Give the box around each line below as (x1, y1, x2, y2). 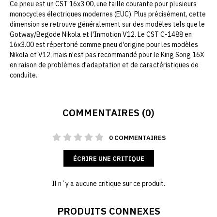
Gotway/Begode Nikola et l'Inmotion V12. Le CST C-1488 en (10, 30, 192, 39)
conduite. (10, 71, 37, 80)
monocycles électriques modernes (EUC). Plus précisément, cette (10, 10, 206, 19)
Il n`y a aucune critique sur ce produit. (52, 179, 165, 188)
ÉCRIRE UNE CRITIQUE (73, 155, 144, 163)
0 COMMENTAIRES (109, 134, 166, 142)
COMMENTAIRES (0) (62, 106, 155, 120)
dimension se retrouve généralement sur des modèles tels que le (10, 20, 205, 29)
